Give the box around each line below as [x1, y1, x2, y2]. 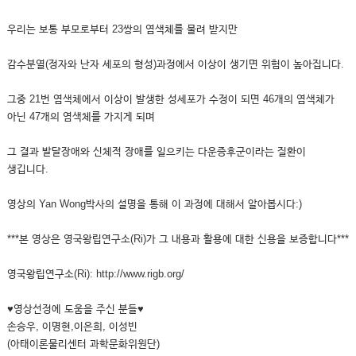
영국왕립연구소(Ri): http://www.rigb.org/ [6, 268, 184, 280]
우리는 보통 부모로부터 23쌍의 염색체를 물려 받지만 [6, 23, 238, 35]
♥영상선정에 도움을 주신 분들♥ [6, 303, 144, 315]
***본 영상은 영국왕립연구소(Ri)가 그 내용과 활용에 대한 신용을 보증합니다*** [6, 233, 349, 245]
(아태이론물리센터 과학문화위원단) [6, 338, 160, 350]
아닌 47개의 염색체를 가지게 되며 [6, 110, 155, 122]
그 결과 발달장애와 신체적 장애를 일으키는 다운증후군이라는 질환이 [6, 145, 306, 157]
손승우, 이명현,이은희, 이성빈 [6, 320, 137, 332]
